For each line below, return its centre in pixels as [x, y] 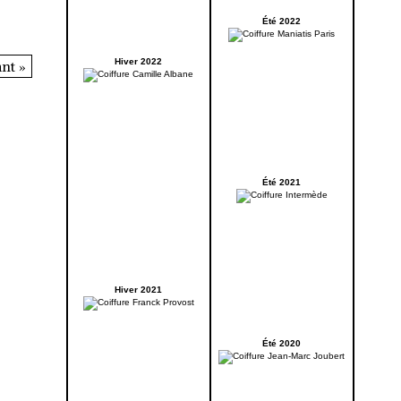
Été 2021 [282, 183]
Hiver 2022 [138, 62]
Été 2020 [282, 344]
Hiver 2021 [138, 290]
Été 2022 [282, 21]
